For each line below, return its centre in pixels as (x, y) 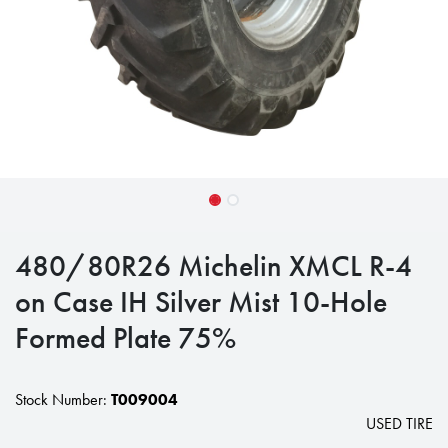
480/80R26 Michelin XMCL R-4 (213, 265)
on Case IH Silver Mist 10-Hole (201, 301)
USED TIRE (399, 423)
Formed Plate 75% (125, 337)
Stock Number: (63, 399)
